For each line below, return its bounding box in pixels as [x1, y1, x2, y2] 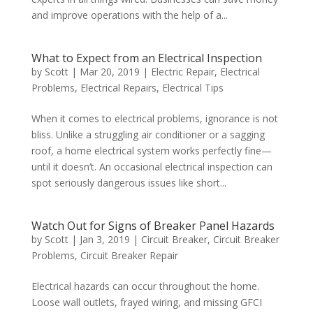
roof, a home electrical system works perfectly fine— [31, 144, 272, 157]
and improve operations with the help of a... [31, 8, 228, 22]
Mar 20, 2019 [79, 65, 140, 78]
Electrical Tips [161, 81, 224, 94]
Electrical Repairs [80, 81, 156, 94]
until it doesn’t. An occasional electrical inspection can [31, 160, 272, 173]
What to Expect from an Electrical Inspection [31, 50, 262, 66]
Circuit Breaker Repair [80, 249, 178, 262]
